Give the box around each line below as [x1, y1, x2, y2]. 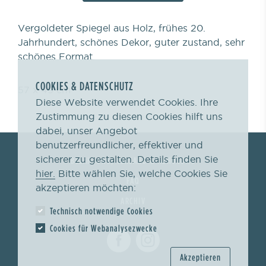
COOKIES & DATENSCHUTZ [36, 80, 134, 92]
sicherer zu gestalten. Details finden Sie [36, 154, 218, 164]
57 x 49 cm [18, 84, 71, 95]
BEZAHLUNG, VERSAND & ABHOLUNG [71, 156, 195, 165]
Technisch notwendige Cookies [50, 206, 153, 216]
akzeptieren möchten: [36, 182, 136, 193]
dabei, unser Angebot [36, 125, 137, 136]
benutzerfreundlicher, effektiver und [36, 140, 203, 150]
